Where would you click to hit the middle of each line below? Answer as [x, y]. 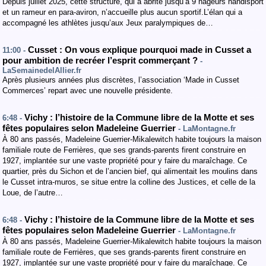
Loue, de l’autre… [33, 193]
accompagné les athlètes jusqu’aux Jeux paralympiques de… [108, 23]
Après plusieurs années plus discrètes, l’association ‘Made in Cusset [121, 80]
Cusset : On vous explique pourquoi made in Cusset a [140, 50]
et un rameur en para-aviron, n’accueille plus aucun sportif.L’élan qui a [122, 12]
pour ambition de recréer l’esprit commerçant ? [101, 61]
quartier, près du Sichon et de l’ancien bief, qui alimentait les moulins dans [130, 171]
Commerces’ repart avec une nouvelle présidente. [88, 91]
